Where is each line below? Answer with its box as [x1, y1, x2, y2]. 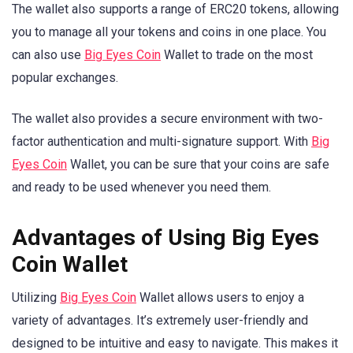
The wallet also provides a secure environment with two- [12, 110, 323, 126]
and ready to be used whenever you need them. [12, 179, 271, 195]
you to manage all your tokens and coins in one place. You [12, 24, 326, 39]
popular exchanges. [12, 69, 118, 85]
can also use [12, 46, 84, 62]
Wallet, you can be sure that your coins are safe [67, 156, 329, 172]
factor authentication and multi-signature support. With [12, 133, 311, 149]
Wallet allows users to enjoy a [136, 290, 304, 306]
